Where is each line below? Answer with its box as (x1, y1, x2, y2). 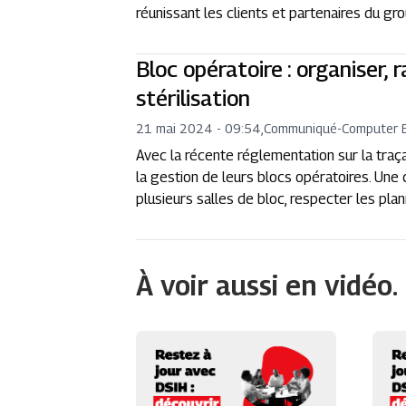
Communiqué (264, 121, 338, 136)
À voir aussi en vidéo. (136, 269, 399, 302)
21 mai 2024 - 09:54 (136, 121, 262, 136)
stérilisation (136, 85, 251, 111)
